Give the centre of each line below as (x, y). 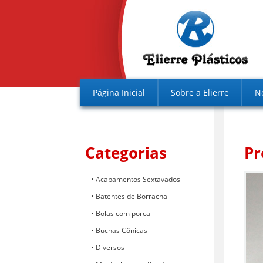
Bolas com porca (123, 213)
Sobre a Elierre (200, 92)
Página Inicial (119, 92)
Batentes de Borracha (131, 196)
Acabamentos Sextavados (138, 179)
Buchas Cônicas (122, 230)
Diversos (110, 247)
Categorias (126, 152)
